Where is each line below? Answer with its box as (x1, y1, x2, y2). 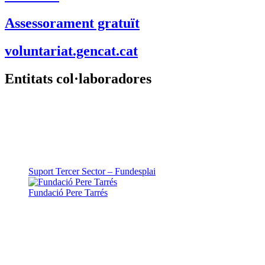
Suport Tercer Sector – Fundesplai (28, 166, 156, 176)
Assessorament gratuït (5, 15, 140, 31)
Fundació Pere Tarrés (28, 187, 108, 198)
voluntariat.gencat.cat (5, 43, 138, 59)
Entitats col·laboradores (5, 70, 151, 86)
